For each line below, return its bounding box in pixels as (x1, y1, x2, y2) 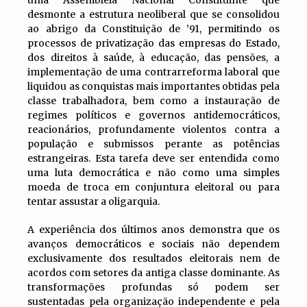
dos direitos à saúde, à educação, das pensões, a (27, 51, 280, 64)
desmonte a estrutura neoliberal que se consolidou (27, 8, 280, 21)
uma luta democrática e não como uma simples (27, 167, 280, 179)
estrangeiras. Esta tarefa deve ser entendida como (27, 152, 280, 164)
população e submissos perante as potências (27, 138, 280, 150)
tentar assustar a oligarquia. (27, 195, 160, 208)
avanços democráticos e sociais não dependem (27, 238, 280, 250)
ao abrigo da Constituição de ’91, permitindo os (27, 23, 280, 35)
